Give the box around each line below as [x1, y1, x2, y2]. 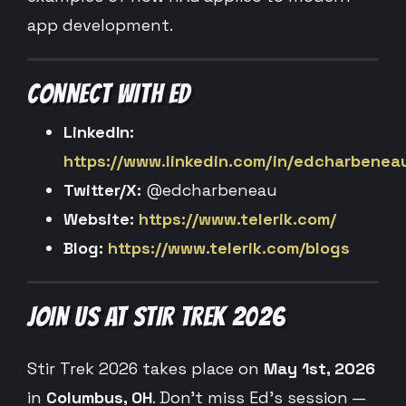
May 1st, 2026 [264, 358, 375, 379]
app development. [27, 14, 173, 35]
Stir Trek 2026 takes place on [27, 358, 264, 379]
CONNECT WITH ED [27, 80, 190, 108]
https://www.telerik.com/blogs [108, 237, 350, 258]
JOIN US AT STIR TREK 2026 [27, 303, 285, 331]
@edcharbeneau [141, 179, 277, 200]
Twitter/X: [63, 179, 141, 200]
